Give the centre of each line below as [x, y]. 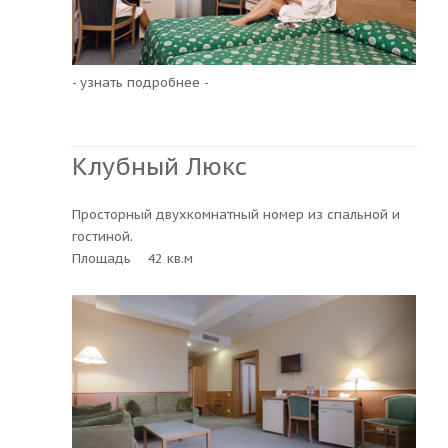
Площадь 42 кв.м [132, 258]
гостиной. [102, 236]
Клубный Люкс [159, 166]
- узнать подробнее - [140, 82]
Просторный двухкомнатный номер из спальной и [236, 214]
